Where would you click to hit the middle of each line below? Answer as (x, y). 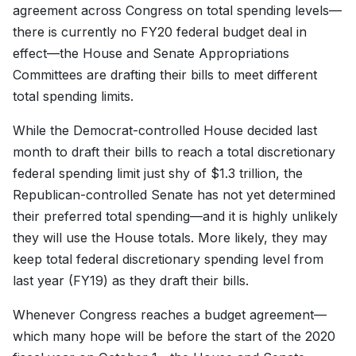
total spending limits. (75, 97)
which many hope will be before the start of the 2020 (174, 337)
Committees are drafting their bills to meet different (165, 75)
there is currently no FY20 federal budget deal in (160, 32)
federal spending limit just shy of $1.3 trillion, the (158, 174)
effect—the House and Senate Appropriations (151, 54)
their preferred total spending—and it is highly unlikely (175, 217)
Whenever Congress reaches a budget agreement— (170, 315)
